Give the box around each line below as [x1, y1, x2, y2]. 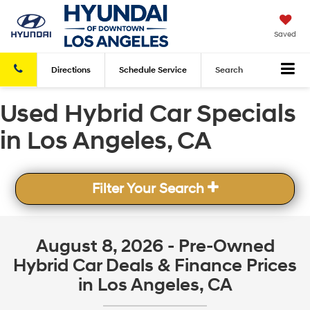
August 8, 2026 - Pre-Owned [35, 235, 275, 257]
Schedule [119, 64, 158, 75]
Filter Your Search [91, 181, 208, 197]
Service [158, 64, 187, 75]
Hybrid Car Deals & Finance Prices [13, 255, 297, 277]
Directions [51, 64, 91, 75]
